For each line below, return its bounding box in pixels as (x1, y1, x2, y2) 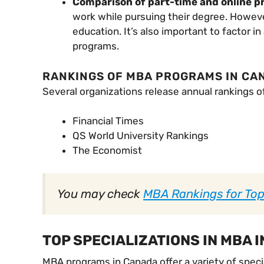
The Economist (72, 144, 142, 157)
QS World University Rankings (72, 130, 209, 142)
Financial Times (72, 115, 144, 127)
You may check (57, 186, 143, 201)
